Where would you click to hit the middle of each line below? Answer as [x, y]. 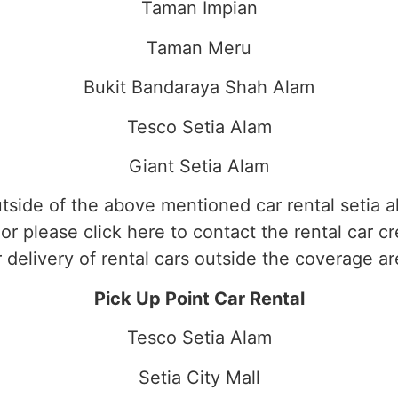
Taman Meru [199, 48]
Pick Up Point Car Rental [199, 298]
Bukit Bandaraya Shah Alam [199, 88]
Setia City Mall [199, 377]
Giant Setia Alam [199, 167]
